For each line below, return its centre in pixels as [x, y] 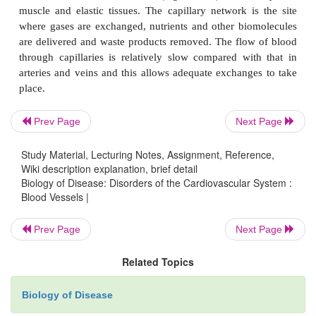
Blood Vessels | [55, 196]
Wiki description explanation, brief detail [109, 168]
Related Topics [158, 261]
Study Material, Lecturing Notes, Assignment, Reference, [148, 154]
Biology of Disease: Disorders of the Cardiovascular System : [157, 182]
